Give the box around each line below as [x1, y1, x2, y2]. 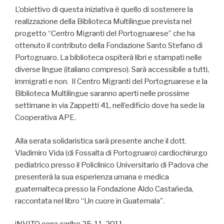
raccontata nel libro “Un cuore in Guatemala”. [15, 196, 164, 205]
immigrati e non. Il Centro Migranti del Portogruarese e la [15, 77, 207, 86]
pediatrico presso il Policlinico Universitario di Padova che [15, 160, 208, 169]
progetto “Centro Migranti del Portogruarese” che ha [15, 29, 195, 38]
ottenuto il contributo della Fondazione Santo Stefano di [15, 41, 202, 50]
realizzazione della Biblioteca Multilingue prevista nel [15, 17, 191, 26]
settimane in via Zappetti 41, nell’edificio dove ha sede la [15, 101, 204, 110]
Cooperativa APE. [15, 113, 76, 122]
